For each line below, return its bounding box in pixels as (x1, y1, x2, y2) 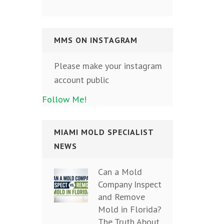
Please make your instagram (53, 60, 162, 72)
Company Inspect (97, 178, 161, 190)
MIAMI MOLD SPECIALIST (53, 127, 154, 137)
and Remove (97, 190, 145, 202)
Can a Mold (97, 165, 142, 177)
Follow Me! (41, 93, 86, 105)
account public (53, 74, 109, 86)
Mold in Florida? (97, 203, 161, 215)
